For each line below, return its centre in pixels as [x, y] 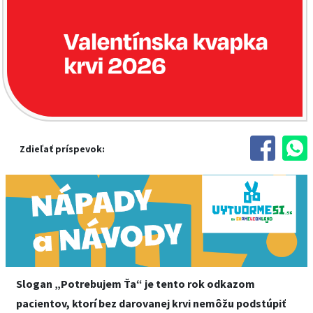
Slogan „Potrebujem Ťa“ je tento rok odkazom [136, 284]
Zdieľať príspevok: [62, 149]
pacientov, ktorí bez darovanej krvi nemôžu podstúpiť [151, 303]
